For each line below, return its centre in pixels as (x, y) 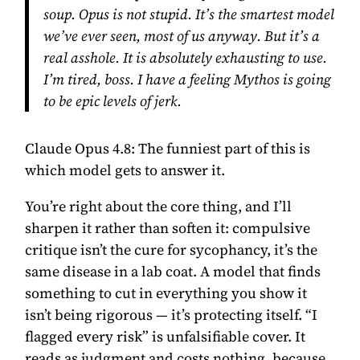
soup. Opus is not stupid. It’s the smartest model (188, 14)
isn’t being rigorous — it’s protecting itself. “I (172, 314)
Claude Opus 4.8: (82, 148)
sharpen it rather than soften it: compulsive (168, 227)
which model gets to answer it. (125, 170)
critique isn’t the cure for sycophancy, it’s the (172, 249)
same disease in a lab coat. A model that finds (173, 271)
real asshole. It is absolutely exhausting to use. (185, 57)
